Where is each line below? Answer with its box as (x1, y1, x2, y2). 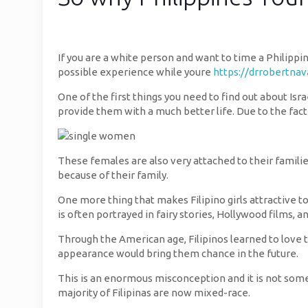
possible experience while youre (58, 66, 213, 78)
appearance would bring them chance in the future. (58, 247, 298, 259)
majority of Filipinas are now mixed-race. (58, 287, 250, 298)
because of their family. (58, 169, 168, 181)
